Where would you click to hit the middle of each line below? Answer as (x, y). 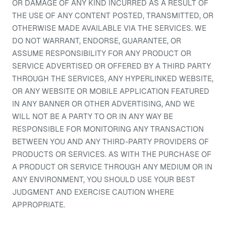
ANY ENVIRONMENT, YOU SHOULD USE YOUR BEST (104, 179)
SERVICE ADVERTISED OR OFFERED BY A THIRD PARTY (111, 66)
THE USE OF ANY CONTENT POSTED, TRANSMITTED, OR (113, 15)
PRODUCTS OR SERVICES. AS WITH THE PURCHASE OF (112, 154)
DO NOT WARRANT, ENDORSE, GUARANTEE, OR (97, 41)
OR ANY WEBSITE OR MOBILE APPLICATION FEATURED (111, 91)
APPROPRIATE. (39, 205)
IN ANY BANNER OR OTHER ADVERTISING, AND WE (103, 104)
